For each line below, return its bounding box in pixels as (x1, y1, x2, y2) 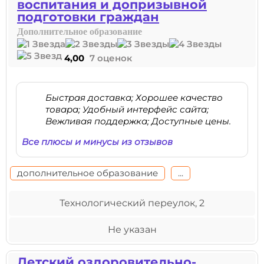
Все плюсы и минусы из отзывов (22, 136, 173, 147)
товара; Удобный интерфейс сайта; (45, 104, 209, 115)
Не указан (107, 224, 157, 235)
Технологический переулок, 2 (60, 197, 204, 209)
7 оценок (90, 52, 132, 64)
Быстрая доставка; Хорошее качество (45, 92, 223, 103)
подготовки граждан (17, 9, 159, 24)
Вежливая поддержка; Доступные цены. (45, 115, 231, 127)
